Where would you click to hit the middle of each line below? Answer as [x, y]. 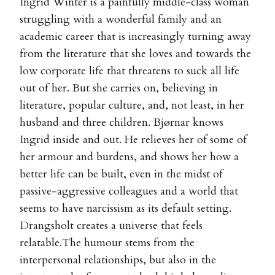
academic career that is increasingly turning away [135, 36]
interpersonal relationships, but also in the [118, 260]
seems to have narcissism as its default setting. [126, 208]
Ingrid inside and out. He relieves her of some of [133, 139]
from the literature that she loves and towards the [135, 53]
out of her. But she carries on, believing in [119, 88]
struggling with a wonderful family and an [121, 19]
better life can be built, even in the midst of [121, 174]
